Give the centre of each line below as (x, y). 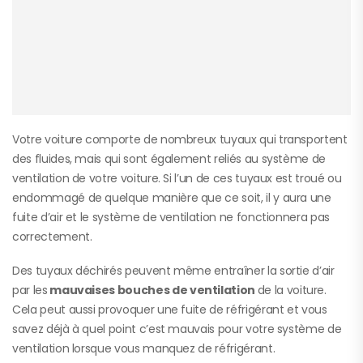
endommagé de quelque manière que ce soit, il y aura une (172, 197)
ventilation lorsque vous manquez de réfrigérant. (144, 348)
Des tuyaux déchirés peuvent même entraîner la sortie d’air (173, 270)
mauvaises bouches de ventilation (152, 290)
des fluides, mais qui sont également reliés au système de (169, 158)
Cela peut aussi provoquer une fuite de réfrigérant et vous (170, 309)
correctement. (52, 236)
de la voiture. (292, 290)
